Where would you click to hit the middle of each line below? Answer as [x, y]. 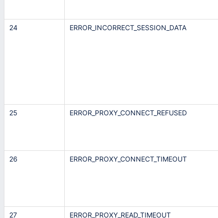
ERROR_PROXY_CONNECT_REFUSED [128, 113]
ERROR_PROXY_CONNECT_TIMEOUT [128, 159]
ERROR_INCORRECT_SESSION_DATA [128, 28]
